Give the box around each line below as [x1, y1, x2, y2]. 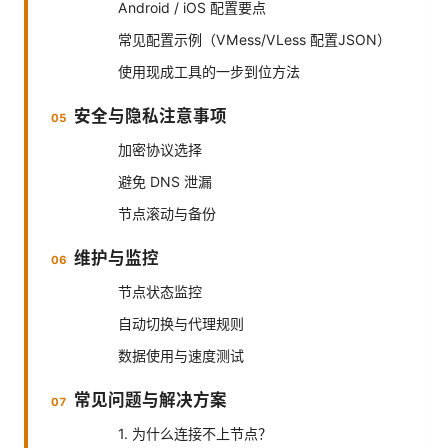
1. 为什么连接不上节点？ [118, 424, 272, 442]
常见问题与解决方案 [74, 389, 228, 410]
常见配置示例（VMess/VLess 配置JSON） [118, 30, 391, 48]
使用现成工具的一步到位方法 [118, 62, 300, 80]
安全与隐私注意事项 [74, 105, 228, 126]
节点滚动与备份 [118, 204, 216, 222]
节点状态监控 [118, 282, 202, 300]
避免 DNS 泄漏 [118, 172, 212, 190]
